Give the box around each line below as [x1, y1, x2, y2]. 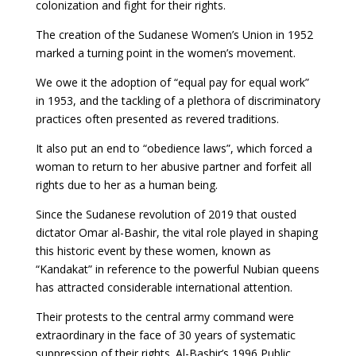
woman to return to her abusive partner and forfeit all [35, 159, 311, 174]
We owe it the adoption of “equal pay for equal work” [35, 75, 309, 90]
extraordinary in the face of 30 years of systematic [35, 327, 296, 342]
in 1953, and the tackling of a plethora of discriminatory [35, 93, 320, 108]
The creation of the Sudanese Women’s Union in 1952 [35, 27, 313, 42]
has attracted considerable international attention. [35, 280, 292, 295]
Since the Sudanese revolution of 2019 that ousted [35, 207, 296, 222]
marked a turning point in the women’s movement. [35, 45, 296, 60]
